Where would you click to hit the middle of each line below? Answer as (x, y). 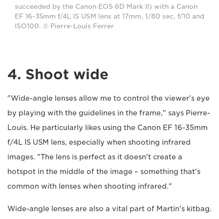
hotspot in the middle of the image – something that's (104, 171)
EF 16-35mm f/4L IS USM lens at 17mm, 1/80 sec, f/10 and (109, 16)
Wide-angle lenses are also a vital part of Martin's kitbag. (109, 208)
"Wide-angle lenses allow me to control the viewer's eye (109, 98)
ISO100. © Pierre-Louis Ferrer (64, 26)
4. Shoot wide (58, 74)
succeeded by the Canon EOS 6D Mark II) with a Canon (106, 6)
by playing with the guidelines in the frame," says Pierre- (109, 113)
